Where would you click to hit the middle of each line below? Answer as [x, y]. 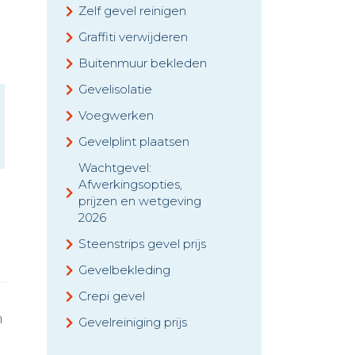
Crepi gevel [112, 296]
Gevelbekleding [124, 270]
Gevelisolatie [115, 89]
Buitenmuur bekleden [143, 63]
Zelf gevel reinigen [132, 11]
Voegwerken [116, 115]
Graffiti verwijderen [133, 37]
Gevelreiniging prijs [133, 322]
